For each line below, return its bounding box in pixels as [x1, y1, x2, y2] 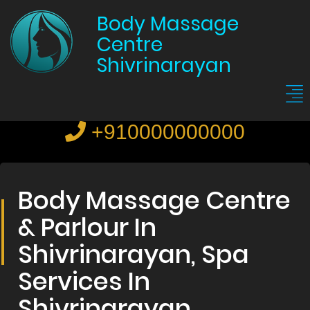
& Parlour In [18, 210, 156, 245]
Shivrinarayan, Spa [18, 237, 249, 272]
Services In [18, 264, 150, 299]
